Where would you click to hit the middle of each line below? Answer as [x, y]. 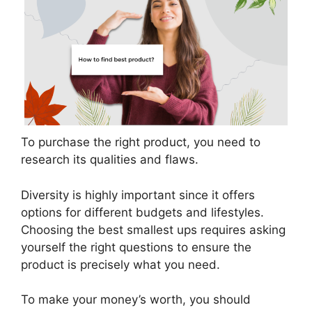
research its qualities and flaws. [110, 160]
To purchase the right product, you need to [141, 142]
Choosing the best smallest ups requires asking [153, 229]
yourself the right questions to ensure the [136, 247]
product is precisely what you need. [120, 264]
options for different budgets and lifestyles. [142, 212]
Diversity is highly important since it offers [138, 195]
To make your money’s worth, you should [136, 300]
